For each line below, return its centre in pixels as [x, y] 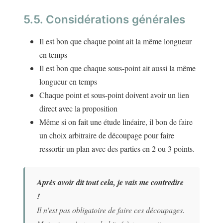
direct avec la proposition [78, 109]
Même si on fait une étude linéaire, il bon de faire [116, 122]
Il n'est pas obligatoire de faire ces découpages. [111, 210]
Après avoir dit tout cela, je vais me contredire [110, 182]
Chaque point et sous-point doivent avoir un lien [114, 95]
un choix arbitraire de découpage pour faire [107, 135]
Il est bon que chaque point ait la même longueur [115, 41]
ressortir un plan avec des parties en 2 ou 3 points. [117, 149]
